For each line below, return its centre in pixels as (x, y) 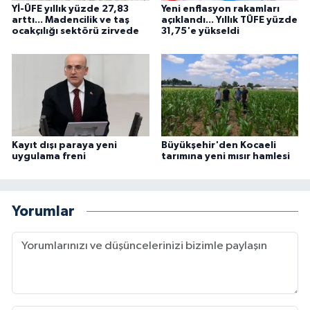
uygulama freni (49, 156)
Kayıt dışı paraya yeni (64, 145)
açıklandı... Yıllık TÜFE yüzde (229, 20)
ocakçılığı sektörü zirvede (75, 31)
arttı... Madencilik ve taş (71, 20)
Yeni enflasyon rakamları (220, 9)
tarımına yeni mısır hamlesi (225, 156)
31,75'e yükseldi (200, 31)
